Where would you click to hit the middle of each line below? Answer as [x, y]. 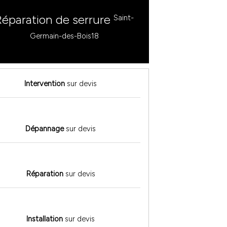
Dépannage [45, 129]
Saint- [124, 17]
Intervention [45, 84]
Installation [45, 219]
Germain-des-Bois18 [64, 36]
